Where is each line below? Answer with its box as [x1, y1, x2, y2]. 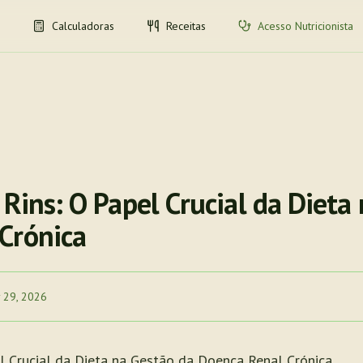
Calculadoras [52, 19, 114, 33]
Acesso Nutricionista [258, 19, 353, 33]
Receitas [166, 19, 206, 33]
